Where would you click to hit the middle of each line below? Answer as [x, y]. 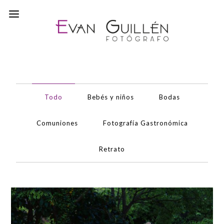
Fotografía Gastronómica [145, 123]
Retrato [112, 149]
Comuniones [57, 123]
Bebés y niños [110, 97]
